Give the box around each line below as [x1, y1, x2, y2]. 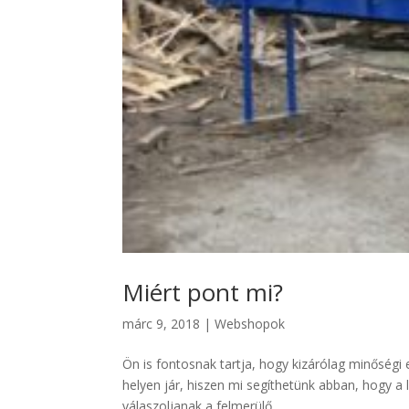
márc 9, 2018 [122, 315, 201, 333]
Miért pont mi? [122, 276, 284, 309]
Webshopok [215, 315, 286, 333]
